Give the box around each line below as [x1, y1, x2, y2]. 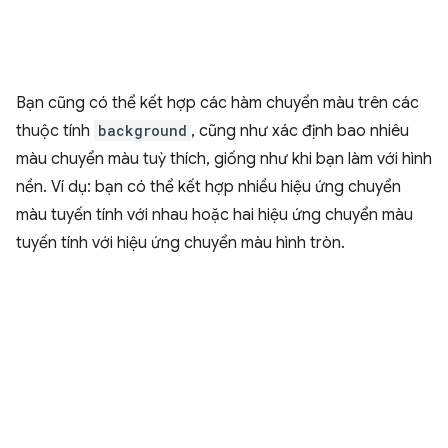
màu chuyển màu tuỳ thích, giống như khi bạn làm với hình [16, 149, 432, 170]
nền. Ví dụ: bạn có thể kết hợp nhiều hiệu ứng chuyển [16, 177, 401, 198]
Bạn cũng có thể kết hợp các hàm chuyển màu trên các [16, 93, 419, 114]
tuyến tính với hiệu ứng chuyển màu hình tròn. [16, 233, 345, 254]
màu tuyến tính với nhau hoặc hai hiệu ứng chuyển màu [16, 205, 413, 226]
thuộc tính [16, 121, 94, 142]
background [98, 121, 187, 141]
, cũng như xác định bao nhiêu [191, 121, 409, 142]
